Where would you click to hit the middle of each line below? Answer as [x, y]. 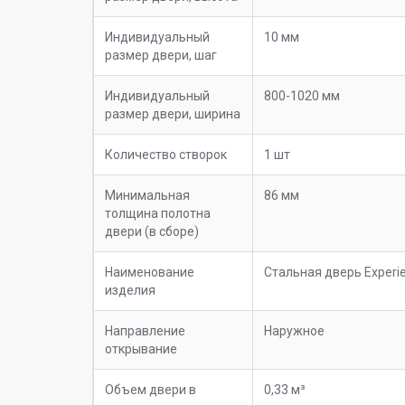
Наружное [294, 330]
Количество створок [166, 154]
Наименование [150, 272]
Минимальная [147, 195]
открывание [141, 348]
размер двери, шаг [161, 55]
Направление [145, 330]
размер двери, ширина [173, 113]
